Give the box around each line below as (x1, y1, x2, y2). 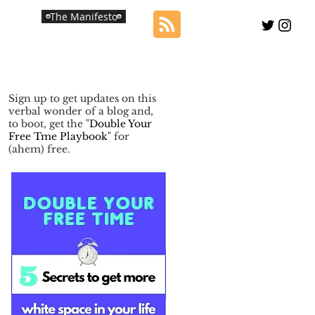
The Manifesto (50, 10, 117, 23)
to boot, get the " (8, 117, 89, 130)
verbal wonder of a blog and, (8, 105, 153, 117)
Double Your (89, 117, 152, 130)
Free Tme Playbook (8, 130, 108, 143)
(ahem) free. (8, 143, 70, 155)
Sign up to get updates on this (8, 92, 156, 105)
